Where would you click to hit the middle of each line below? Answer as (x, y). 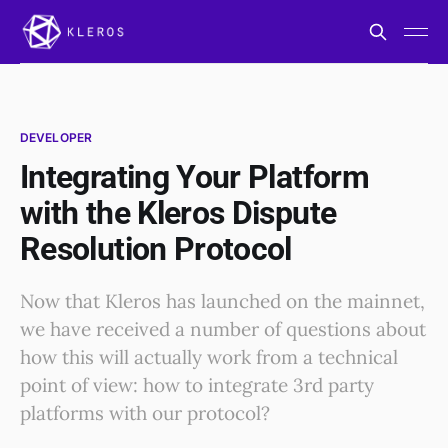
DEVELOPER (56, 137)
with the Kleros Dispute (178, 213)
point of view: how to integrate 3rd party (197, 385)
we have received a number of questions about (223, 329)
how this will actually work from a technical (209, 357)
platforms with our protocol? (145, 413)
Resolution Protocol (156, 249)
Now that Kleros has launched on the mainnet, (222, 301)
